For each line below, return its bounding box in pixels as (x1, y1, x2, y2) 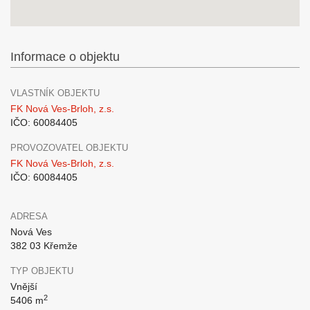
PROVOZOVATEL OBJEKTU (10, 143, 128, 153)
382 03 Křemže (10, 240, 77, 251)
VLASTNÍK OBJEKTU (10, 88, 100, 98)
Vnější (10, 281, 37, 292)
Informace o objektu (10, 50, 120, 64)
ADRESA (10, 211, 48, 221)
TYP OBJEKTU (10, 266, 73, 276)
